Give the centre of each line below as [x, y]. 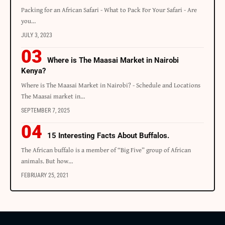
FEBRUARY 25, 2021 [45, 176]
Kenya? [33, 71]
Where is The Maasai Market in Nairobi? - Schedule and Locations [111, 85]
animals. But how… [47, 161]
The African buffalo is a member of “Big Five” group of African [106, 150]
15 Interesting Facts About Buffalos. [108, 136]
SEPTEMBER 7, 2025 [45, 111]
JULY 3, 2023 [37, 35]
